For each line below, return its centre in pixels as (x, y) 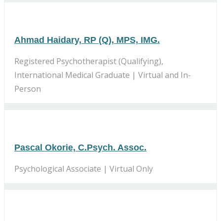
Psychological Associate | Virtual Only (84, 168)
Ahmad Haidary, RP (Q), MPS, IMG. (87, 40)
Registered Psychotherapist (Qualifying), (89, 61)
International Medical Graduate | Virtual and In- (103, 75)
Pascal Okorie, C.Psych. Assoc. (80, 147)
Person (28, 89)
